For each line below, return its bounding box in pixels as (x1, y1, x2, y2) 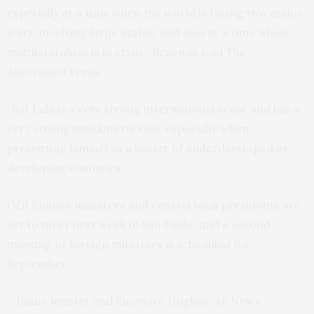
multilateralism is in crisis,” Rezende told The (7, 45, 246, 59)
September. (7, 257, 69, 271)
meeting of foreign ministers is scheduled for (7, 237, 250, 251)
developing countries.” (7, 161, 126, 175)
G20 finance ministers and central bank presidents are (7, 198, 301, 212)
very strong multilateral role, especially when (7, 121, 249, 135)
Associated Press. (7, 64, 102, 78)
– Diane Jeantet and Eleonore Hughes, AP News (7, 294, 261, 308)
